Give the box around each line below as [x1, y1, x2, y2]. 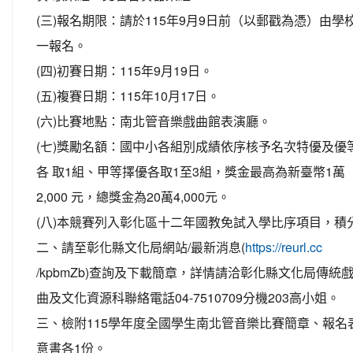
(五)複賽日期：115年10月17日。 [36, 87, 220, 105]
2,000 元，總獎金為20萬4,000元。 [36, 188, 230, 206]
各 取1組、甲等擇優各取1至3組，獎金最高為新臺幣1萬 [36, 162, 345, 180]
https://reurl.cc [245, 238, 322, 256]
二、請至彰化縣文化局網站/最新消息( [36, 238, 245, 256]
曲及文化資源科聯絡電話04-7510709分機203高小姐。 [36, 288, 340, 307]
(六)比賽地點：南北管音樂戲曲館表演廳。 [36, 112, 271, 130]
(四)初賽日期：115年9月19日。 [36, 61, 213, 80]
